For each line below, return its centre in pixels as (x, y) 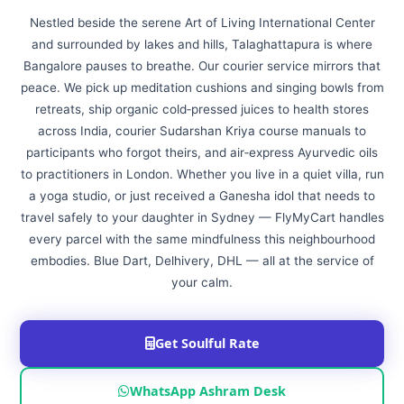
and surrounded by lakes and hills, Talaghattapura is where (202, 44)
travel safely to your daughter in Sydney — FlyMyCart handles (202, 217)
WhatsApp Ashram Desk (208, 391)
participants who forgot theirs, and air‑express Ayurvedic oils (202, 152)
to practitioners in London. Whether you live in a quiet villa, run (202, 174)
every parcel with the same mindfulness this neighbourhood (202, 239)
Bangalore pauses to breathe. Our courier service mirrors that (202, 66)
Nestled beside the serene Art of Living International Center (202, 23)
